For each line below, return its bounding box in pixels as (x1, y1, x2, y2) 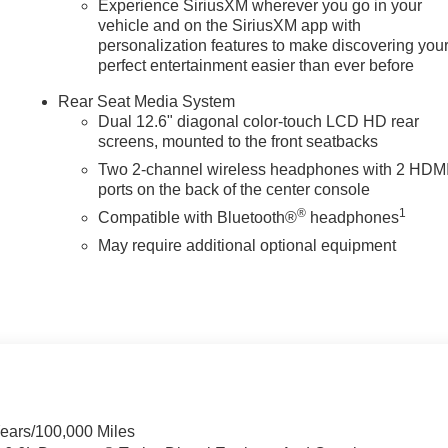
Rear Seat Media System (58, 92, 236, 110)
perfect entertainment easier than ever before (98, 56, 415, 74)
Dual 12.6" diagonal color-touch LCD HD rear (98, 112, 420, 130)
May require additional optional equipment (98, 236, 397, 254)
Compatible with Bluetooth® (98, 208, 298, 226)
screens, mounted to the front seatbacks (98, 132, 379, 150)
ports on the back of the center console (98, 180, 371, 198)
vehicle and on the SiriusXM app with (98, 16, 362, 34)
